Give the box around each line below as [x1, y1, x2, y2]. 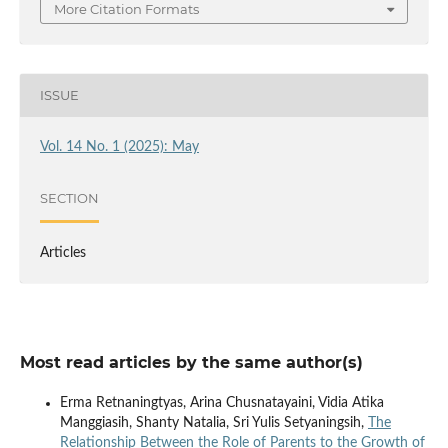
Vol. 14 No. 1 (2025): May [39, 139, 199, 154]
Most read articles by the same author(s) [19, 352, 363, 372]
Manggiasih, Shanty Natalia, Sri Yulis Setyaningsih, [59, 415, 368, 430]
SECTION [39, 190, 99, 207]
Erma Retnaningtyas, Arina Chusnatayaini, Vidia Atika [59, 395, 384, 410]
